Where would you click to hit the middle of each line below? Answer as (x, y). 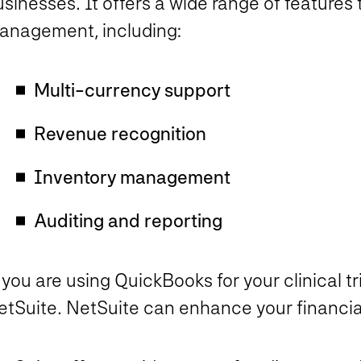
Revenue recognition (120, 134)
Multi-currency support (132, 90)
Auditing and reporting (128, 221)
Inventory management (132, 177)
